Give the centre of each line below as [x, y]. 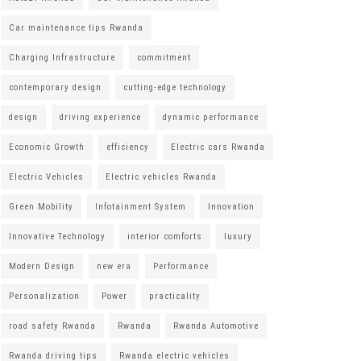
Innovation [231, 206]
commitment [164, 57]
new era [114, 266]
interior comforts [165, 236]
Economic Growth [47, 147]
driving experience [100, 117]
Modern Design [42, 266]
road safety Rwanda [52, 326]
